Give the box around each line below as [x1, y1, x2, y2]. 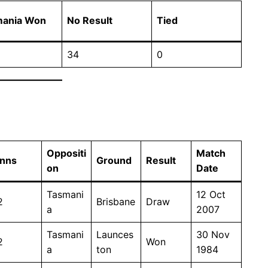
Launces [96, 228, 133, 240]
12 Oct [196, 188, 226, 200]
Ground [96, 154, 132, 166]
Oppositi [47, 147, 86, 159]
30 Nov [196, 228, 230, 240]
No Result [67, 14, 112, 26]
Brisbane [96, 195, 135, 208]
